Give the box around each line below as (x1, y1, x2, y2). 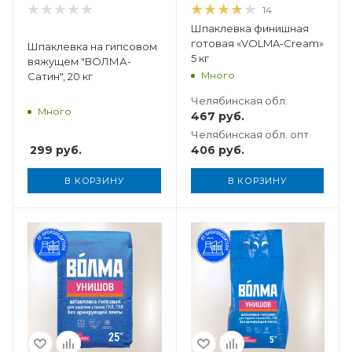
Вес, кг (57, 222, 90, 234)
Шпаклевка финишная (190, 21, 309, 35)
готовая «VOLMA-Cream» (190, 36, 324, 49)
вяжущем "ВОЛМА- (27, 54, 131, 68)
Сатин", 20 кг (27, 69, 93, 82)
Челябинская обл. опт (190, 127, 309, 141)
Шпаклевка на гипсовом (27, 39, 157, 53)
